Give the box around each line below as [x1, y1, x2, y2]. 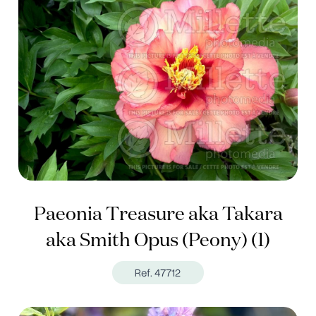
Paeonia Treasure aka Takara [33, 205, 283, 224]
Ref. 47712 [135, 265, 181, 280]
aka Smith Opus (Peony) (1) [46, 231, 270, 250]
